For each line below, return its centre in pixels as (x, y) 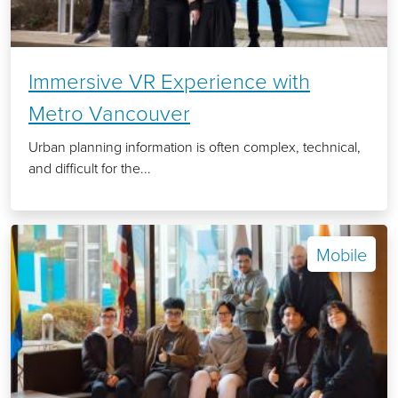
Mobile (342, 255)
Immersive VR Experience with (169, 81)
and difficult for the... (90, 168)
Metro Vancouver (109, 113)
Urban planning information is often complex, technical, (195, 147)
